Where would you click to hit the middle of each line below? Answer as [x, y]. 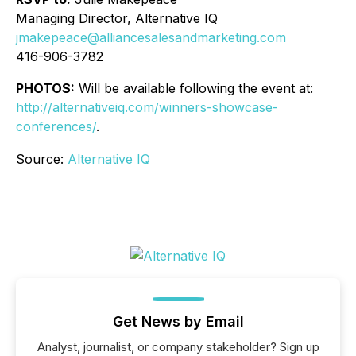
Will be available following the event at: [194, 88]
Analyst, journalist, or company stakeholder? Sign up [178, 347]
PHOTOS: [45, 88]
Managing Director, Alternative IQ [117, 18]
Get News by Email [178, 321]
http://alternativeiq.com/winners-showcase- [147, 107]
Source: [42, 159]
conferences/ [56, 126]
